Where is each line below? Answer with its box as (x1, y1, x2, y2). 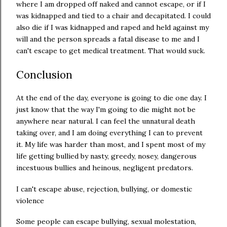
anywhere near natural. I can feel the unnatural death (16, 117, 195, 126)
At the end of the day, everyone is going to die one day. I (16, 93, 207, 103)
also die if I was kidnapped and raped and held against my (16, 23, 209, 32)
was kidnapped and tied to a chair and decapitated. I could (16, 11, 211, 21)
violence (16, 196, 46, 205)
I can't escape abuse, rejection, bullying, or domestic (16, 184, 192, 194)
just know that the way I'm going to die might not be (16, 105, 196, 115)
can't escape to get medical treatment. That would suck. (16, 46, 207, 56)
